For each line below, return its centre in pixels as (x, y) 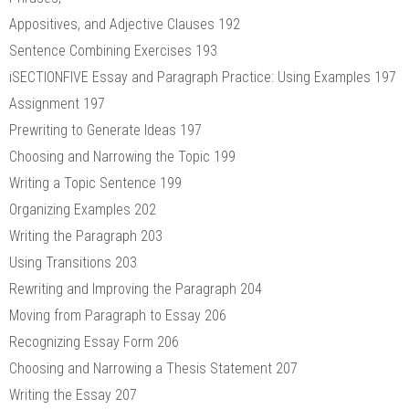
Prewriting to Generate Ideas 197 (105, 130)
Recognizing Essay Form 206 (94, 341)
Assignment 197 (57, 103)
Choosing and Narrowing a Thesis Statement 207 (153, 368)
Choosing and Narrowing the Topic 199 (122, 156)
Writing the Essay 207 (73, 394)
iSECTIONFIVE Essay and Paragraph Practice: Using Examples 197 (203, 77)
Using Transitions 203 (73, 262)
